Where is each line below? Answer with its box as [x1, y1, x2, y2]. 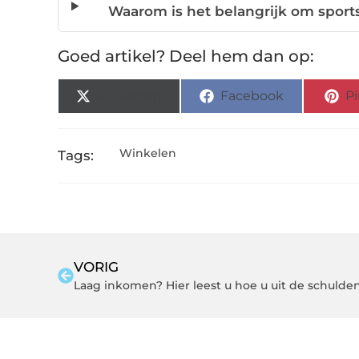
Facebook [220, 88, 284, 104]
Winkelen [119, 146, 176, 161]
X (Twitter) [97, 88, 163, 104]
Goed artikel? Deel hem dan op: [58, 46, 314, 67]
